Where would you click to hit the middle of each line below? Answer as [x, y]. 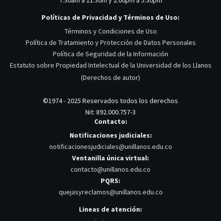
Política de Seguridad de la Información [110, 54]
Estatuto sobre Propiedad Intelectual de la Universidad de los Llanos [110, 65]
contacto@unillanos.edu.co [110, 169]
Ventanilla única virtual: [110, 158]
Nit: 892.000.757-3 [110, 112]
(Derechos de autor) [110, 77]
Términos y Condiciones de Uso [110, 31]
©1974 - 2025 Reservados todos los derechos [110, 101]
